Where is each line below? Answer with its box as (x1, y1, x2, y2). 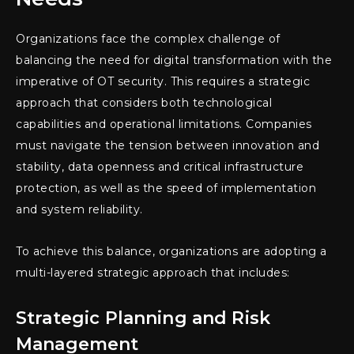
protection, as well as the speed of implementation (16, 181, 316, 196)
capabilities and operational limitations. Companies (16, 117, 312, 132)
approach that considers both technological (16, 96, 272, 111)
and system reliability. (16, 202, 143, 217)
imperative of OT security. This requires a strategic (16, 74, 310, 89)
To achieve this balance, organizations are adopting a (16, 244, 327, 259)
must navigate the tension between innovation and (16, 138, 319, 153)
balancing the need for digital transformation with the (16, 53, 332, 68)
